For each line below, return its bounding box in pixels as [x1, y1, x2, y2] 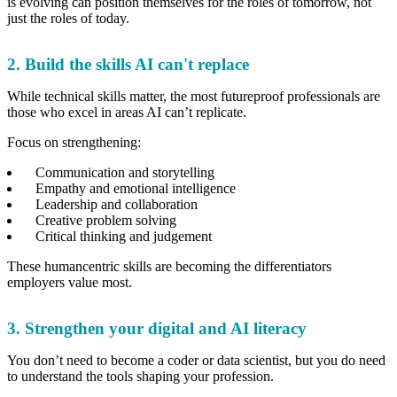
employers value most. [7, 274, 136, 290]
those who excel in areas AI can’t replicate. [7, 104, 250, 120]
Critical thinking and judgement [35, 228, 215, 244]
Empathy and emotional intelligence [35, 180, 239, 196]
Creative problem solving [35, 212, 180, 228]
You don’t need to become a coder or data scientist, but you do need [7, 352, 385, 368]
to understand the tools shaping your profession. [7, 368, 277, 384]
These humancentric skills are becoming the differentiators [7, 258, 331, 274]
